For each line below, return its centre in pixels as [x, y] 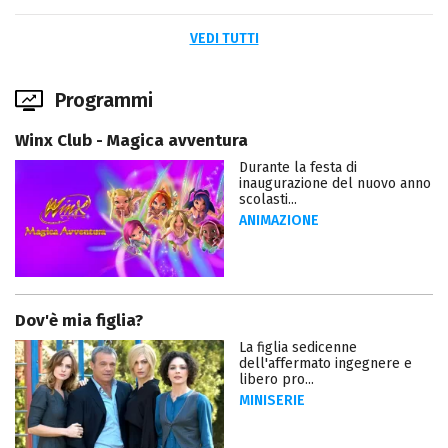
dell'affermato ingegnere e [325, 364]
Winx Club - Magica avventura [131, 140]
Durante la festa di [298, 167]
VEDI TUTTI [224, 38]
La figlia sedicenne [298, 348]
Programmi [104, 99]
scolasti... [268, 199]
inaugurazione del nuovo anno [335, 183]
